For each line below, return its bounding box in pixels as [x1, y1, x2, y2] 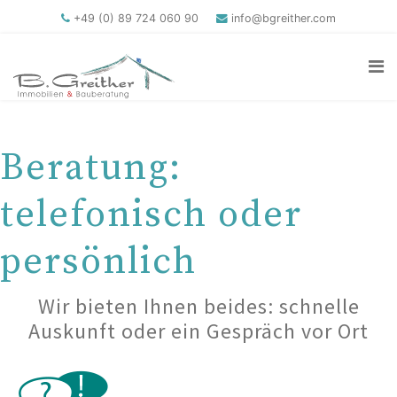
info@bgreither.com [231, 12, 336, 25]
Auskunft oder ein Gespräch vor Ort [28, 317, 369, 345]
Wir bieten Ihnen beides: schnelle [37, 292, 360, 320]
